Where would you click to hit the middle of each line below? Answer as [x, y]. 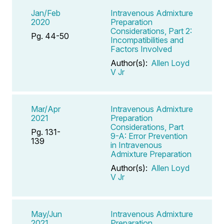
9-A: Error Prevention [149, 136]
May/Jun [46, 214]
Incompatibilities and [147, 40]
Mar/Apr [46, 109]
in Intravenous [136, 145]
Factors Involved [141, 49]
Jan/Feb [46, 13]
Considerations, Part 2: [151, 31]
